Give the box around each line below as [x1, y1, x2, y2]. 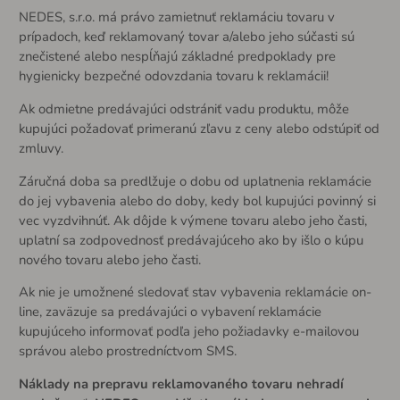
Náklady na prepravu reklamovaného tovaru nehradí [18, 375, 344, 394]
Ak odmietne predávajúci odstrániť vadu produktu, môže [18, 99, 349, 118]
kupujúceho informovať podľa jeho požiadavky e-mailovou [18, 322, 359, 341]
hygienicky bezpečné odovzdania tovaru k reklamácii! [18, 66, 329, 85]
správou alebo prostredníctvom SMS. [18, 342, 237, 361]
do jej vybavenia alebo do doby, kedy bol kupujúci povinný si [18, 191, 376, 210]
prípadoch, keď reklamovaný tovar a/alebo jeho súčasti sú [18, 27, 354, 46]
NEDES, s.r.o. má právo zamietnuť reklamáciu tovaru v [18, 7, 335, 26]
